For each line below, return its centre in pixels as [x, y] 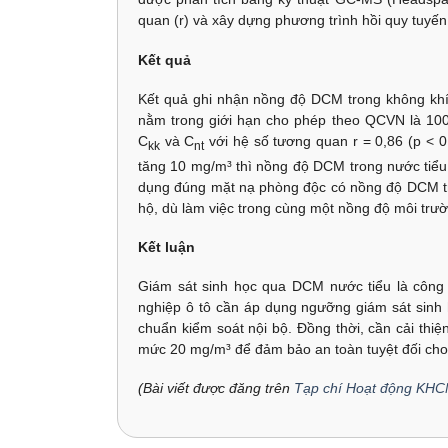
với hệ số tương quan [278, 140]
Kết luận [166, 246]
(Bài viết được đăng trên [216, 388]
